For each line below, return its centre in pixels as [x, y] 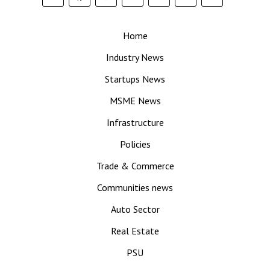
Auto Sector [135, 209]
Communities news [135, 187]
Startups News [135, 79]
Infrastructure [135, 122]
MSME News [135, 101]
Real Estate [135, 231]
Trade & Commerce [135, 166]
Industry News [135, 57]
